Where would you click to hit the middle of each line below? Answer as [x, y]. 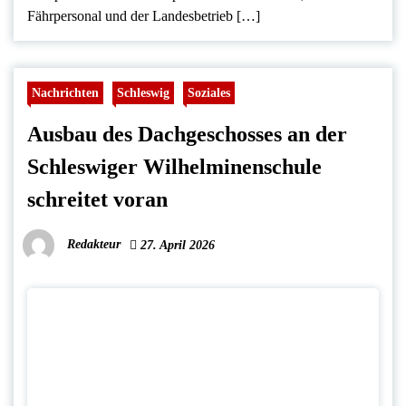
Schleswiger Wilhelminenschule [174, 167]
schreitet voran [97, 200]
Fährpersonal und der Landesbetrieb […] [144, 16]
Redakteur [94, 245]
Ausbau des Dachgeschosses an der [187, 135]
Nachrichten [65, 93]
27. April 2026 [176, 246]
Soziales [209, 93]
